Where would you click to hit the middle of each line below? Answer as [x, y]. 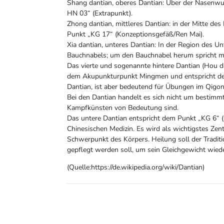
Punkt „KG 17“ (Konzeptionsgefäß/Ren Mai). [136, 34]
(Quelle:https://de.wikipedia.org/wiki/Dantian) [136, 167]
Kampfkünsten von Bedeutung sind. [123, 107]
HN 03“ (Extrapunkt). [100, 13]
